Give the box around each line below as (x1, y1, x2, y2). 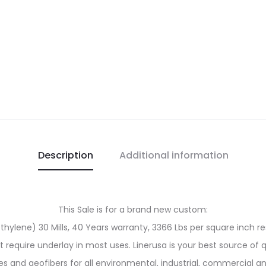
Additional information (119, 148, 229, 162)
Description (37, 148, 93, 162)
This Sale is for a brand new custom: (58, 203, 208, 216)
